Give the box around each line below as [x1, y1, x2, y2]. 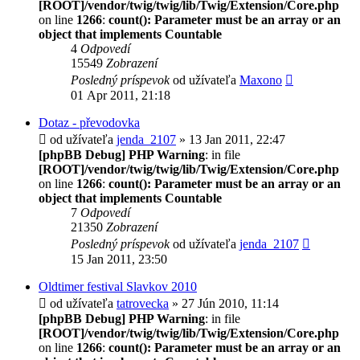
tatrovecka [117, 296, 169, 310]
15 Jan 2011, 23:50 [71, 252, 167, 266]
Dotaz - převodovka [39, 115, 140, 129]
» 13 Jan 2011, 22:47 [176, 132, 285, 146]
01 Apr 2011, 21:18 [71, 88, 170, 102]
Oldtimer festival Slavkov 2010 [39, 279, 197, 293]
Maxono [239, 72, 282, 87]
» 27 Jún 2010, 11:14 [169, 296, 279, 310]
